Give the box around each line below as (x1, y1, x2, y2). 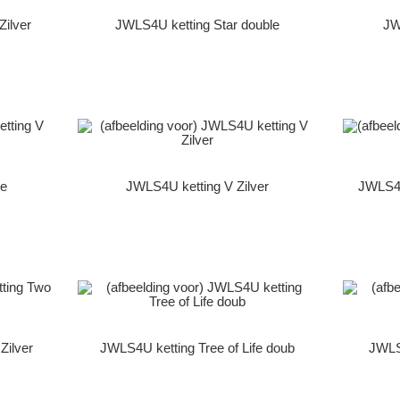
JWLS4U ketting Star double (114, 17, 279, 32)
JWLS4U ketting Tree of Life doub (99, 341, 295, 356)
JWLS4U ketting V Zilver (125, 179, 269, 195)
